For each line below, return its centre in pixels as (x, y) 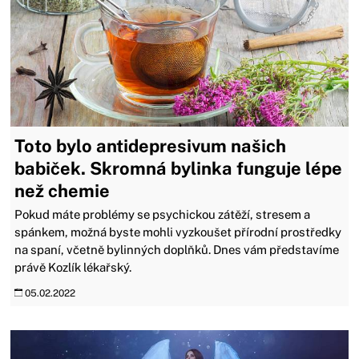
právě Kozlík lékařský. (73, 267)
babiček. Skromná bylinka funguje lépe (179, 168)
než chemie (63, 190)
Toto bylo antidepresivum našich (151, 145)
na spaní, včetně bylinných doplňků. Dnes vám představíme (177, 249)
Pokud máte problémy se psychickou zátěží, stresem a (163, 214)
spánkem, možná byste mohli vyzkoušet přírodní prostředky (178, 232)
